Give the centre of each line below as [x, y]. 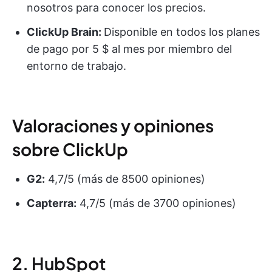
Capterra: [52, 203]
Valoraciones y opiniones [113, 126]
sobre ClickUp [70, 149]
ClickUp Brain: [65, 32]
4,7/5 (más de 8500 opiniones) [125, 179]
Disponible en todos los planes [182, 32]
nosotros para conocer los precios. [116, 8]
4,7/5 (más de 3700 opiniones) [156, 203]
